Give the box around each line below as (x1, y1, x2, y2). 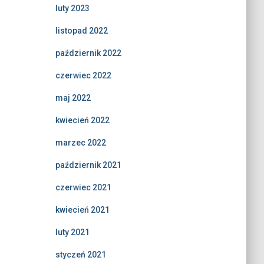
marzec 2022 (55, 138, 106, 147)
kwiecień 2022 (55, 115, 110, 125)
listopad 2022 (55, 26, 108, 35)
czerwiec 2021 (55, 183, 111, 192)
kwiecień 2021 (55, 205, 110, 214)
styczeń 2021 (55, 250, 106, 259)
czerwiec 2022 (55, 71, 111, 80)
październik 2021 (55, 160, 121, 170)
